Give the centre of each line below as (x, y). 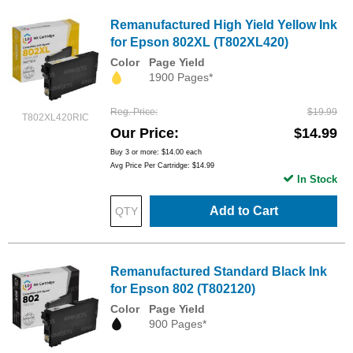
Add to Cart (243, 210)
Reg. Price (133, 111)
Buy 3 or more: (136, 152)
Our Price (142, 133)
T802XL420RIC (55, 118)
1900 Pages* (181, 78)
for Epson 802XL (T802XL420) (199, 43)
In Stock (317, 179)
